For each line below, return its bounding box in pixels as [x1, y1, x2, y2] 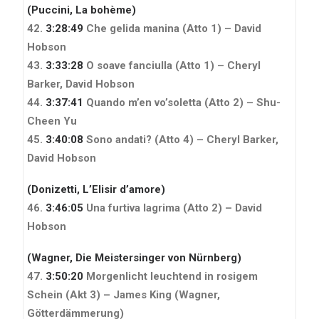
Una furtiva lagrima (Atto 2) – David [83, 201, 262, 214]
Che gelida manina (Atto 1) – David [83, 21, 261, 35]
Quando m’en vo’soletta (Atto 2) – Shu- [83, 95, 281, 109]
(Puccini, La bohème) [27, 3, 136, 16]
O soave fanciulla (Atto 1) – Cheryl [83, 58, 261, 72]
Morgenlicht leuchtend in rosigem [83, 269, 258, 283]
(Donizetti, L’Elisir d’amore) [27, 182, 165, 196]
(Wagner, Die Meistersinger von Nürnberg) [27, 251, 241, 264]
